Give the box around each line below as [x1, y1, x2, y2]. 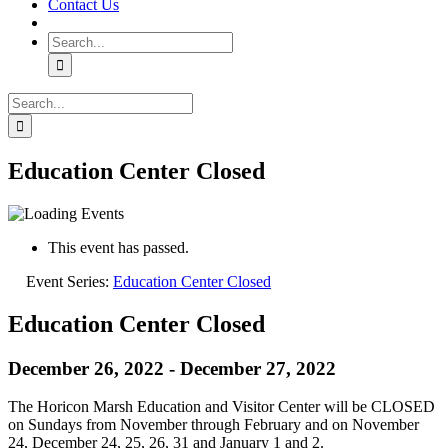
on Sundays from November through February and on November [8, 416, 419, 434]
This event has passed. [48, 238, 189, 256]
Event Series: [26, 272, 113, 290]
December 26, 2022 [8, 357, 164, 379]
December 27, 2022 [180, 357, 336, 379]
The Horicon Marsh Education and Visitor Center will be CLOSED [8, 398, 435, 416]
